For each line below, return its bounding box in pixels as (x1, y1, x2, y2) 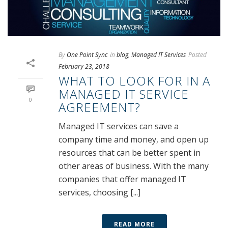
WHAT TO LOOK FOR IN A (59, 72, 210, 89)
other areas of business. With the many (59, 160, 209, 172)
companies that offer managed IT (59, 173, 186, 185)
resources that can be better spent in (59, 147, 201, 158)
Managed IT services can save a (59, 120, 179, 132)
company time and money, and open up (59, 133, 209, 145)
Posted (188, 50, 207, 59)
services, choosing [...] (59, 186, 140, 198)
